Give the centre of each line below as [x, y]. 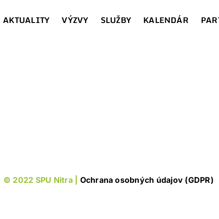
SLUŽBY [116, 20]
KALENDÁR [166, 20]
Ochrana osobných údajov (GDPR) [148, 180]
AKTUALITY [26, 20]
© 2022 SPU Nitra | [42, 180]
